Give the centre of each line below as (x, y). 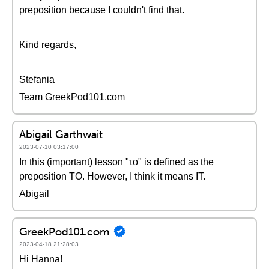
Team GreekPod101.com (72, 97)
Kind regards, (48, 45)
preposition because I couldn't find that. (102, 10)
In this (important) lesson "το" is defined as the (116, 162)
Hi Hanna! (41, 259)
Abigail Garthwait (61, 134)
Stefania (37, 80)
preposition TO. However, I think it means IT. (112, 176)
